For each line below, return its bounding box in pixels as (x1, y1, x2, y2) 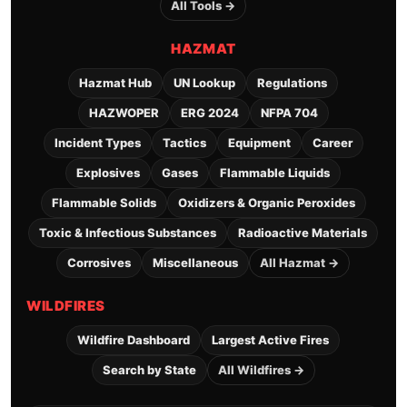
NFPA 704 (260, 105, 318, 121)
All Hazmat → (260, 255, 340, 271)
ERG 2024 (180, 105, 239, 121)
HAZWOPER (88, 105, 159, 121)
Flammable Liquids (220, 165, 331, 181)
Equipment (227, 135, 291, 151)
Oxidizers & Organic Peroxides (177, 195, 355, 211)
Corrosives (67, 255, 132, 271)
